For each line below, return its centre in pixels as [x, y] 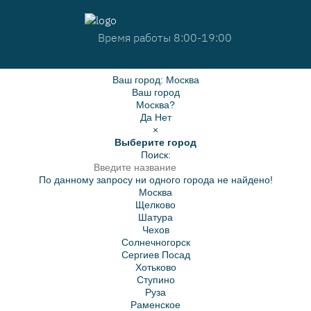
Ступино [155, 280]
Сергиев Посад [155, 255]
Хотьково [155, 267]
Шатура [155, 217]
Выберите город [155, 142]
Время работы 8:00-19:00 [165, 37]
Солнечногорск [155, 242]
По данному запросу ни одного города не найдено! [155, 180]
